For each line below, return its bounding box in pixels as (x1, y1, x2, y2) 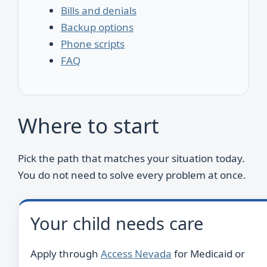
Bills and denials (61, 3, 136, 17)
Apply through (30, 246, 101, 260)
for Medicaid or (172, 246, 245, 260)
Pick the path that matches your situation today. (18, 151, 245, 165)
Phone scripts (61, 36, 125, 51)
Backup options (61, 20, 133, 34)
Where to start (18, 111, 159, 139)
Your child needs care (30, 211, 203, 235)
